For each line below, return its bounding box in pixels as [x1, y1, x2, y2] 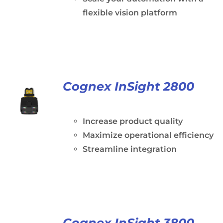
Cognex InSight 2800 [62, 79, 194, 94]
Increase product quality [82, 116, 183, 126]
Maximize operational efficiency [82, 130, 214, 140]
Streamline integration [82, 144, 177, 154]
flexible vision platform [82, 8, 177, 17]
